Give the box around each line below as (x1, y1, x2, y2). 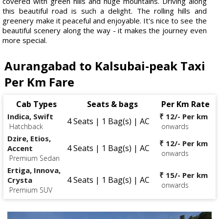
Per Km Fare (4, 73, 75, 90)
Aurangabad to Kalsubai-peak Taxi (4, 57, 206, 74)
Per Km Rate (161, 98, 210, 109)
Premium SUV (9, 185, 52, 195)
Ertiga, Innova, (7, 165, 61, 175)
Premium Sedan (9, 153, 60, 163)
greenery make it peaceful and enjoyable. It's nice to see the (2, 15, 207, 25)
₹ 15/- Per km (159, 170, 208, 180)
